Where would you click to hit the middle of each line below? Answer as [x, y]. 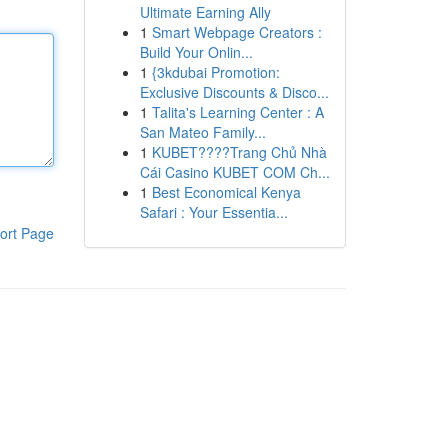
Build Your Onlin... [196, 52]
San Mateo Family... [202, 132]
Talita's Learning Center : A [237, 112]
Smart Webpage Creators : [236, 32]
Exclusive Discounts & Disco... [234, 92]
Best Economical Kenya [226, 192]
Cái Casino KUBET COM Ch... [234, 172]
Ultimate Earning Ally [205, 12]
